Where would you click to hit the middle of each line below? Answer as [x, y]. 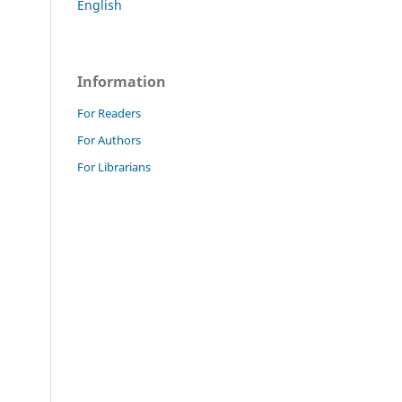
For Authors [109, 140]
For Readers [109, 113]
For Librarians [114, 166]
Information [122, 81]
